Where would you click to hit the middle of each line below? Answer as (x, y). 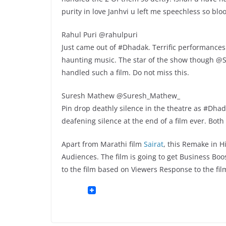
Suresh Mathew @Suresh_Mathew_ (121, 95)
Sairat (154, 144)
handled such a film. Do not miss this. (125, 72)
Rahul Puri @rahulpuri (100, 34)
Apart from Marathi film (103, 144)
